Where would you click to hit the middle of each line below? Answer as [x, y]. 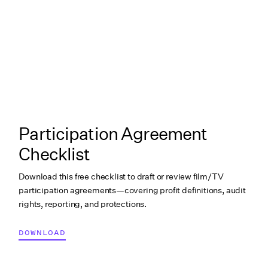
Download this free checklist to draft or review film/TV [121, 176]
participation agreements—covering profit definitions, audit [132, 190]
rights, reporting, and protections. [83, 204]
